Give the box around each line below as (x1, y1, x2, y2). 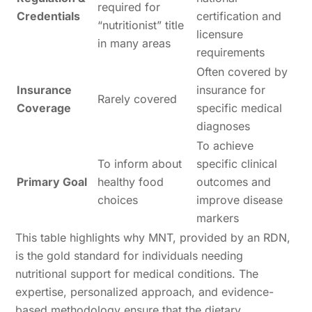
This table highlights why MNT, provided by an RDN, (15, 231, 291, 245)
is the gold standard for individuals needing (15, 249, 244, 263)
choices (97, 193, 139, 208)
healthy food (97, 175, 164, 189)
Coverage (17, 101, 72, 116)
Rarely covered (97, 92, 178, 107)
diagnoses (196, 119, 251, 134)
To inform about (97, 157, 182, 171)
